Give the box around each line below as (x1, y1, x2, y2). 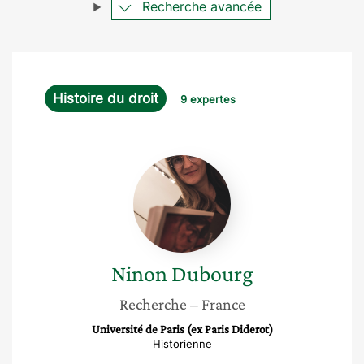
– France (189, 295, 245, 313)
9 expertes (180, 93, 236, 106)
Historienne (152, 337, 212, 350)
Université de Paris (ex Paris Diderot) (91, 323, 273, 336)
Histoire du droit (53, 90, 158, 106)
